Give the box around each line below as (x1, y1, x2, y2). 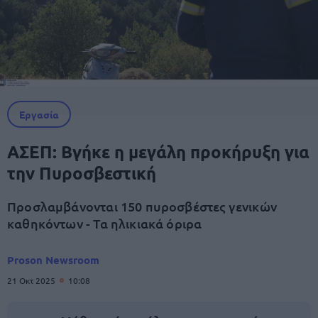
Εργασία (19, 108, 59, 121)
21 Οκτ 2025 (7, 275, 57, 286)
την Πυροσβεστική (7, 162, 156, 184)
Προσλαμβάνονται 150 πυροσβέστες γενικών (7, 198, 278, 214)
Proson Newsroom (7, 253, 99, 267)
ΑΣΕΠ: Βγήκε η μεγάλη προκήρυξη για (7, 141, 309, 163)
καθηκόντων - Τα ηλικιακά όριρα (7, 215, 202, 231)
